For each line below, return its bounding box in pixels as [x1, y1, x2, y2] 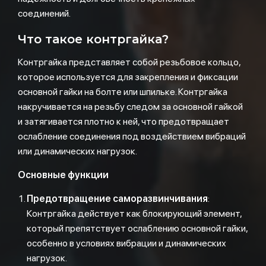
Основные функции [18, 169, 109, 180]
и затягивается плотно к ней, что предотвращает [18, 116, 229, 127]
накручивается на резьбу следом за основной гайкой [18, 101, 243, 112]
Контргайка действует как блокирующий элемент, [27, 208, 242, 219]
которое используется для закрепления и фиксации [18, 71, 238, 83]
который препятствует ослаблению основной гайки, [27, 223, 248, 234]
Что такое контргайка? [18, 32, 169, 46]
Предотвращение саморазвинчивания [27, 193, 208, 204]
